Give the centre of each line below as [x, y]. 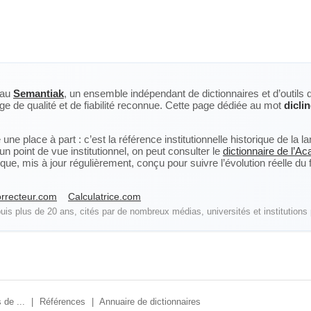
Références [62, 302]
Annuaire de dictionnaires [150, 302]
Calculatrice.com [104, 196]
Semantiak [39, 93]
